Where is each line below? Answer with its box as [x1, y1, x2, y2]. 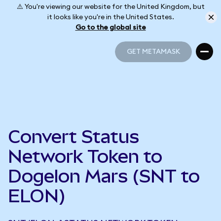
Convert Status [8, 126, 139, 147]
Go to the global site [75, 24, 146, 31]
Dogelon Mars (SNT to [8, 166, 200, 186]
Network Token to [8, 146, 162, 167]
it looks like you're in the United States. [47, 13, 174, 21]
